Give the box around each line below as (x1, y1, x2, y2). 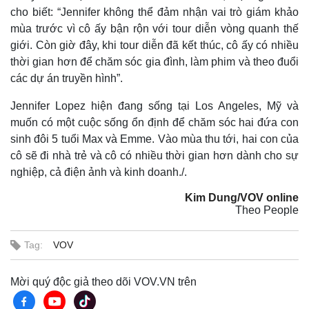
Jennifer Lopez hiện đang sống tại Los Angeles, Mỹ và (10, 100, 299, 112)
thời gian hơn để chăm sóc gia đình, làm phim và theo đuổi (10, 56, 299, 68)
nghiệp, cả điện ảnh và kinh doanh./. (10, 166, 187, 178)
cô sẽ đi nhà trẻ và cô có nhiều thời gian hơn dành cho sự (10, 150, 299, 161)
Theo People (235, 204, 299, 216)
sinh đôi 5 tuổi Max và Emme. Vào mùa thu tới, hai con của (10, 133, 299, 145)
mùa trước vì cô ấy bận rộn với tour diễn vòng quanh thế (10, 23, 299, 34)
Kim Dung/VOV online (185, 192, 299, 203)
